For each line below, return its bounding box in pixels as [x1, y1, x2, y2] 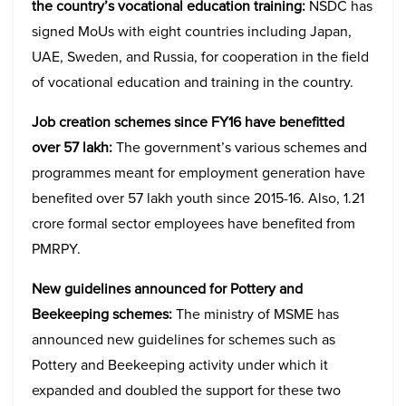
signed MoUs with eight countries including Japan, [32, 21, 352, 42]
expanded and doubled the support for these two [32, 380, 341, 401]
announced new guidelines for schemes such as [32, 329, 335, 350]
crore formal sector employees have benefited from [32, 213, 355, 234]
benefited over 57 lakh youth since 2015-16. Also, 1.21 [32, 188, 364, 208]
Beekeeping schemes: [32, 304, 172, 324]
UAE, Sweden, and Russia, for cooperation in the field [32, 46, 369, 67]
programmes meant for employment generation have [32, 162, 365, 183]
